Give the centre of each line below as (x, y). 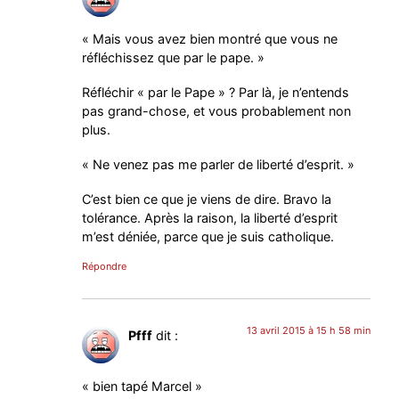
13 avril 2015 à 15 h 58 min (308, 331)
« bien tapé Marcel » (142, 386)
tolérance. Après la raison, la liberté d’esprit (210, 218)
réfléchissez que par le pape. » (174, 58)
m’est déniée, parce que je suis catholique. (208, 237)
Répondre (105, 267)
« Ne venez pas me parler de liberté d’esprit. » (219, 165)
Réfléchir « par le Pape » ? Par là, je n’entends (216, 93)
